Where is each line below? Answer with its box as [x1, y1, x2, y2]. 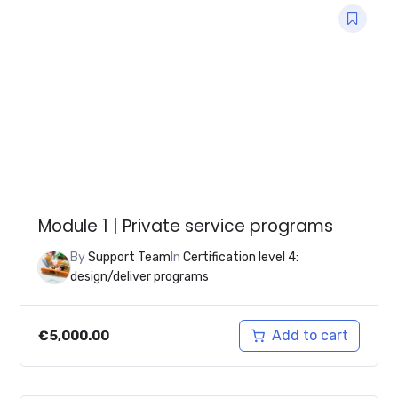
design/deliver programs [70, 269, 210, 285]
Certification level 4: [183, 250, 299, 266]
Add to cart [271, 327, 348, 345]
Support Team [88, 250, 171, 266]
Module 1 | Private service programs [38, 213, 334, 238]
